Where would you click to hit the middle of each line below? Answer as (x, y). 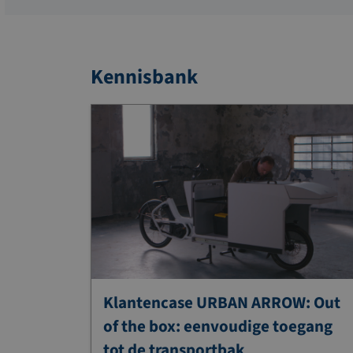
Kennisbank (144, 77)
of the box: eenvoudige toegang (218, 326)
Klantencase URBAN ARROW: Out (222, 302)
